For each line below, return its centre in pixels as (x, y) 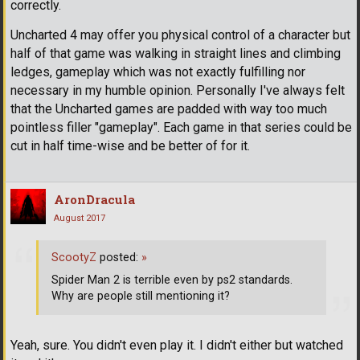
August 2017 (80, 219)
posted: (119, 257)
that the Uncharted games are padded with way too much (169, 109)
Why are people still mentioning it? (141, 296)
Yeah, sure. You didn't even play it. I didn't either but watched (177, 345)
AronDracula (94, 200)
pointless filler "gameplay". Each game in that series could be (181, 128)
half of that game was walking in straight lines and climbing (176, 54)
